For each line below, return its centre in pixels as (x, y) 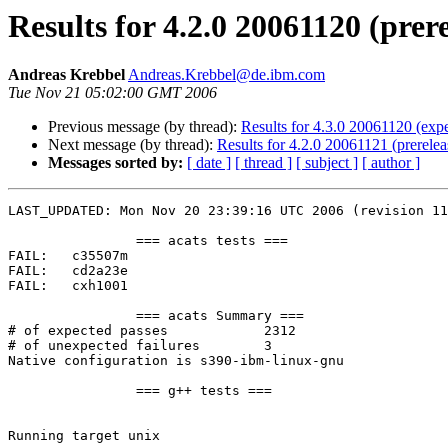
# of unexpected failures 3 (104, 346)
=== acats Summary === (72, 316)
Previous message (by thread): (144, 127)
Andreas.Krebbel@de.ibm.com (226, 75)
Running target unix (84, 436)
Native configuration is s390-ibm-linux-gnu (176, 361)
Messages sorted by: (115, 163)
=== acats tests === (72, 241)
